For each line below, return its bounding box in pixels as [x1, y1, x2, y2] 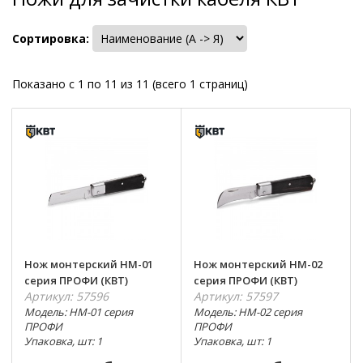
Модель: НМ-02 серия [193, 305, 302, 319]
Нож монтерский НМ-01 [24, 257, 153, 271]
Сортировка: [12, 30, 89, 46]
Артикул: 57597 [193, 288, 278, 304]
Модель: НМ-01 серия [24, 305, 133, 319]
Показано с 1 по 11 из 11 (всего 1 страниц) [12, 75, 248, 92]
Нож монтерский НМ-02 [193, 257, 322, 271]
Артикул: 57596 [24, 288, 109, 304]
